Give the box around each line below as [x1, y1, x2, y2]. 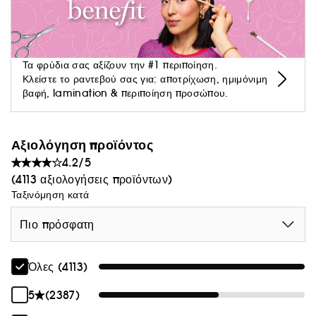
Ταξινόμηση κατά [11, 188, 90, 202]
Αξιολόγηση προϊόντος [11, 136, 153, 154]
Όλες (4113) [28, 260, 88, 274]
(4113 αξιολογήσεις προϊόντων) [11, 172, 173, 187]
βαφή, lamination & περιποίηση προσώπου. [23, 87, 229, 100]
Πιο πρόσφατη [20, 217, 95, 232]
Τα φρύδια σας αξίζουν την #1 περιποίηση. [23, 59, 221, 72]
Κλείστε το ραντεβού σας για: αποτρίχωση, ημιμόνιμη [23, 73, 268, 86]
